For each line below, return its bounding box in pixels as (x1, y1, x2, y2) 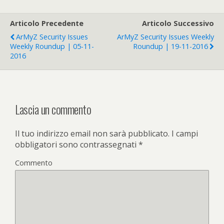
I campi (169, 128, 198, 139)
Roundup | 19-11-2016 (133, 41, 208, 51)
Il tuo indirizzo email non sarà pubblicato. (15, 128, 169, 139)
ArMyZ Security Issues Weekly (117, 32, 214, 42)
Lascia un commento (15, 100, 91, 118)
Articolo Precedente (10, 18, 83, 28)
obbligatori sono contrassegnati (15, 139, 138, 150)
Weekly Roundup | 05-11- (10, 41, 94, 51)
